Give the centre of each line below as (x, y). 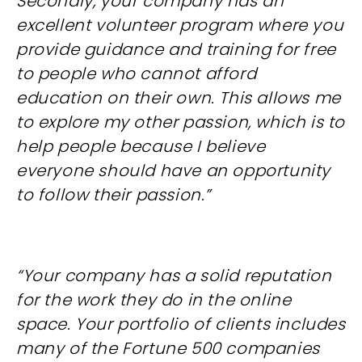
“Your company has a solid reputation (174, 276)
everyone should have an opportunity (174, 170)
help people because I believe (141, 146)
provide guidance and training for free (176, 49)
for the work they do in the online (154, 300)
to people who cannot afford (137, 74)
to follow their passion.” (114, 195)
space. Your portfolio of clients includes (181, 324)
